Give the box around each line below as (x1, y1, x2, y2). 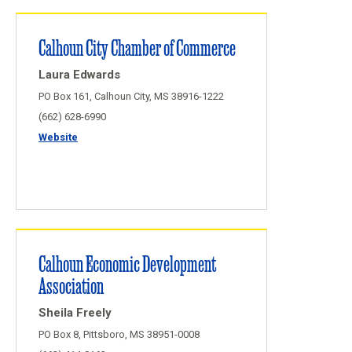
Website (38, 131, 78, 143)
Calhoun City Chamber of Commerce (38, 33, 236, 60)
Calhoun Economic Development (38, 249, 216, 277)
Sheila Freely (38, 306, 112, 320)
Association (38, 271, 104, 299)
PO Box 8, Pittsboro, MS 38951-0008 (38, 328, 200, 340)
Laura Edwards (38, 68, 120, 82)
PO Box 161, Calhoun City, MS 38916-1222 (38, 90, 224, 102)
